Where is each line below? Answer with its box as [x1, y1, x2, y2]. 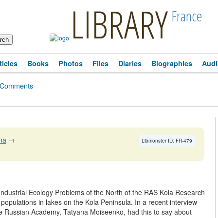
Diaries [118, 58, 142, 68]
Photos [58, 58, 83, 68]
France [171, 6, 202, 26]
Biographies [151, 58, 192, 68]
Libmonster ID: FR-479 [142, 137, 192, 144]
